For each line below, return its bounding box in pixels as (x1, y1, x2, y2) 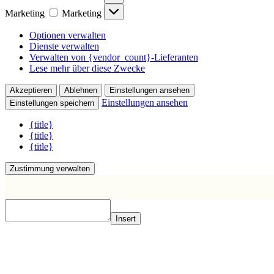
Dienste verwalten (29, 40, 99, 51)
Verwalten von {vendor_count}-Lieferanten (29, 51, 198, 62)
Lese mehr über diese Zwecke (29, 62, 145, 73)
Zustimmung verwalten (10, 163, 90, 173)
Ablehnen (64, 85, 97, 95)
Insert (116, 213, 136, 223)
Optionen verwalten (29, 29, 106, 40)
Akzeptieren (10, 85, 52, 95)
